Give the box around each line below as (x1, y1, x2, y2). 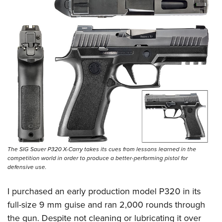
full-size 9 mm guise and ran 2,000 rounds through (7, 198, 205, 211)
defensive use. (7, 162, 47, 171)
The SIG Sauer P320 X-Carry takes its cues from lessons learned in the (7, 144, 196, 154)
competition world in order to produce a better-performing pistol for (7, 153, 188, 163)
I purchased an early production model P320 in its (7, 184, 201, 198)
